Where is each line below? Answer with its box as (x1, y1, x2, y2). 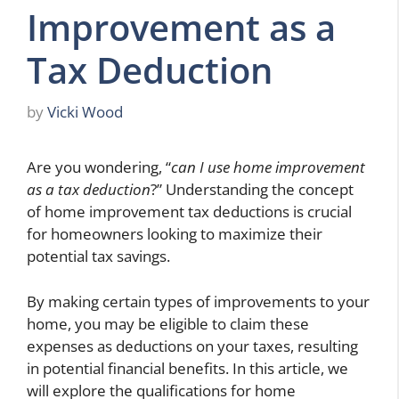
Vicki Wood (47, 102, 123, 123)
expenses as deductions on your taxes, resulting (27, 335, 358, 356)
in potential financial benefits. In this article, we (27, 357, 348, 379)
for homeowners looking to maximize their (27, 224, 322, 245)
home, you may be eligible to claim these (27, 313, 309, 334)
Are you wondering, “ (27, 157, 171, 178)
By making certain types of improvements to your (27, 290, 370, 312)
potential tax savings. (27, 246, 170, 267)
